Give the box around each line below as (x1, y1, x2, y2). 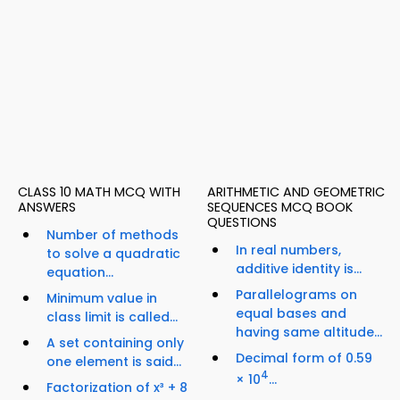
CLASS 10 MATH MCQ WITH (18, 183, 180, 202)
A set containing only (46, 334, 184, 353)
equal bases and (236, 304, 346, 323)
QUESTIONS (207, 213, 277, 232)
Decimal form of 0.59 (236, 349, 372, 368)
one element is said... (46, 353, 181, 371)
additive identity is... (236, 260, 362, 279)
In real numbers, (236, 241, 341, 260)
